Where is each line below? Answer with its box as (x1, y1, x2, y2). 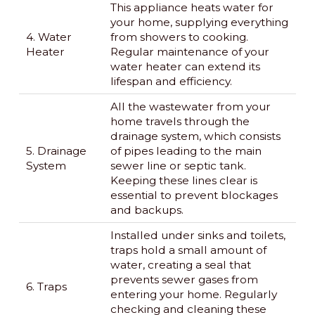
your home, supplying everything (110, 15, 288, 30)
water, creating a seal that (110, 258, 251, 272)
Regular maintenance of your (110, 45, 269, 59)
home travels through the (110, 115, 250, 129)
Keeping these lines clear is (110, 174, 257, 188)
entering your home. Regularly (110, 288, 277, 302)
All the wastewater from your (110, 100, 271, 114)
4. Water (25, 30, 72, 44)
